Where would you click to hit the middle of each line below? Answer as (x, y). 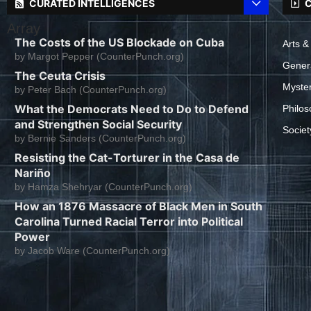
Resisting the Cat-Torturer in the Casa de (127, 158)
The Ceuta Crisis (60, 76)
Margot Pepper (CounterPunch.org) (106, 57)
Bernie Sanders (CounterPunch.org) (107, 138)
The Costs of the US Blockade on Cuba (119, 43)
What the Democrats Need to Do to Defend (132, 109)
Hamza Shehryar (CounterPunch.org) (110, 187)
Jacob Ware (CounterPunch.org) (99, 251)
